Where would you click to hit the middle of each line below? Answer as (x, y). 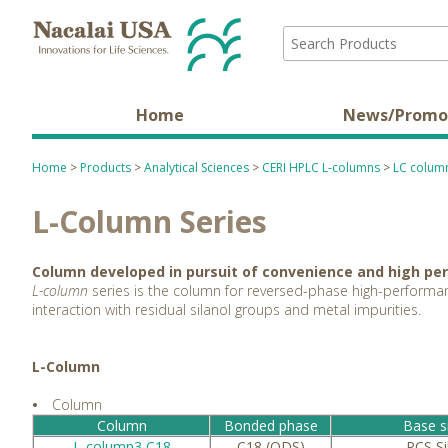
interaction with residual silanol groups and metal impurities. (226, 309)
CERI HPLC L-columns (321, 167)
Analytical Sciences (196, 167)
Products (105, 167)
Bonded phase (270, 425)
